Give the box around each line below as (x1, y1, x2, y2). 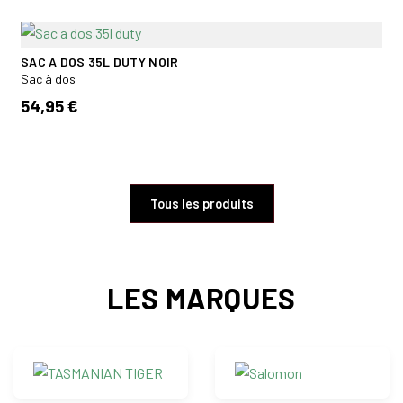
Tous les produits (149, 195, 254, 211)
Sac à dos (21, 70, 76, 86)
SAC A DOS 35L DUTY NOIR (21, 53, 179, 69)
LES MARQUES (106, 280, 297, 315)
